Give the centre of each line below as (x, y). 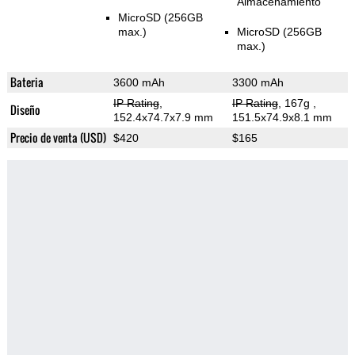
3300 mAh (258, 83)
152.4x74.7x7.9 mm (163, 118)
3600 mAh (139, 83)
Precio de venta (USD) (58, 138)
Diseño (25, 110)
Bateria (27, 82)
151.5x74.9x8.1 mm (282, 118)
